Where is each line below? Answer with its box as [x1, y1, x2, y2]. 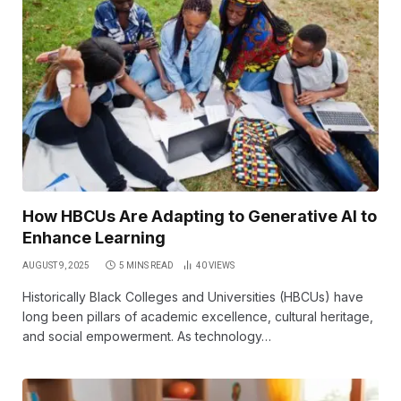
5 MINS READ [119, 260, 174, 270]
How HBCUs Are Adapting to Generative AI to [22, 206, 377, 226]
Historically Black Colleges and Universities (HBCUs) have [22, 288, 363, 304]
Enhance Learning [22, 227, 166, 247]
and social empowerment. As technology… [22, 328, 271, 344]
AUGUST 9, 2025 [22, 260, 90, 270]
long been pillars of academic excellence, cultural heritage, [22, 308, 373, 324]
